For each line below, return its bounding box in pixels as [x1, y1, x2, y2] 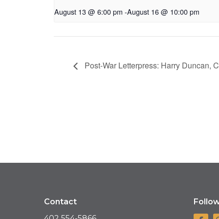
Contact [44, 197, 77, 207]
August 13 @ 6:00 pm [54, 6, 123, 17]
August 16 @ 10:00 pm [127, 6, 199, 17]
